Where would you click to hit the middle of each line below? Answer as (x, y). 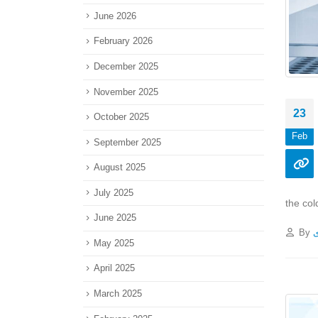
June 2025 (115, 218)
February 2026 (123, 41)
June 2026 (115, 16)
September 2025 (127, 142)
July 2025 (114, 192)
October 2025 (121, 117)
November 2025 (126, 92)
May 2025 (114, 243)
